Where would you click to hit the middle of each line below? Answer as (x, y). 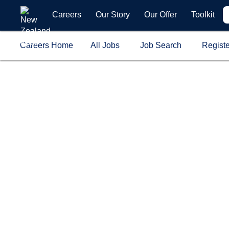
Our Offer (161, 15)
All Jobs (105, 45)
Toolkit (203, 15)
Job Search (161, 45)
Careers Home (47, 45)
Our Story (113, 15)
